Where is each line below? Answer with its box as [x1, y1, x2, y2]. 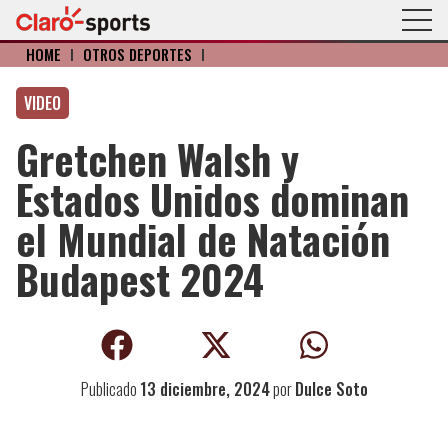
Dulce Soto [294, 377, 368, 401]
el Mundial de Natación [16, 209, 390, 269]
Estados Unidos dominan [16, 169, 409, 229]
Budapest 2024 [16, 249, 264, 309]
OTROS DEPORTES [83, 44, 192, 65]
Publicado [80, 377, 140, 401]
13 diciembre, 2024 [139, 377, 270, 401]
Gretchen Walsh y [16, 129, 299, 189]
